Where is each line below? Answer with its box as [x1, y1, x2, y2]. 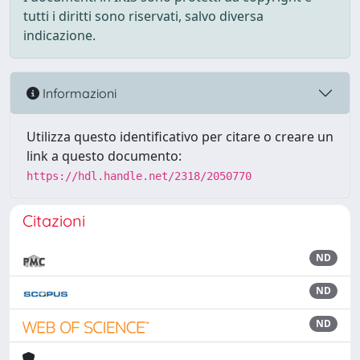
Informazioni [39, 84, 117, 101]
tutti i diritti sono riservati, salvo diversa [23, 7, 264, 25]
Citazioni [22, 211, 85, 231]
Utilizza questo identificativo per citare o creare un [27, 128, 333, 145]
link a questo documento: [27, 147, 182, 165]
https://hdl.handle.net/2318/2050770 [27, 170, 252, 182]
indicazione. [23, 27, 96, 44]
